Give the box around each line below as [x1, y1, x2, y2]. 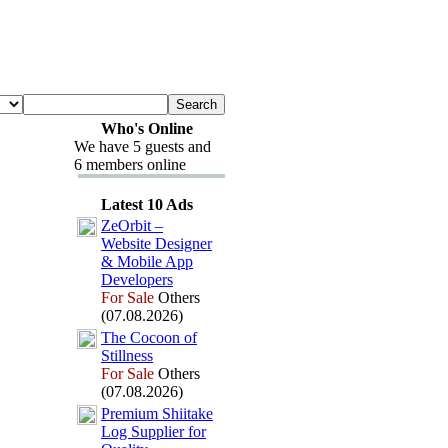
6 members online [74, 156, 186, 173]
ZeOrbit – [101, 217, 163, 234]
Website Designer [101, 235, 212, 252]
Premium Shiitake [101, 405, 213, 422]
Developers [101, 271, 173, 288]
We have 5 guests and [74, 138, 211, 155]
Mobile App [113, 253, 193, 270]
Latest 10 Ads [100, 196, 193, 213]
